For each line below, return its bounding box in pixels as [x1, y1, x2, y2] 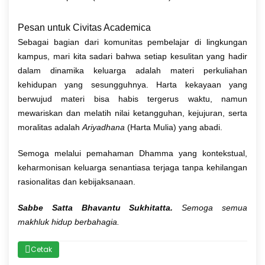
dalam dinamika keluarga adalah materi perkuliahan [18, 65, 247, 75]
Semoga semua [182, 202, 248, 212]
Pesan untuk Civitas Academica [18, 22, 151, 33]
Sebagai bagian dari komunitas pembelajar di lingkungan [18, 37, 247, 47]
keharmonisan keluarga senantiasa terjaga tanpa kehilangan [18, 162, 247, 172]
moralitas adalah [18, 122, 82, 132]
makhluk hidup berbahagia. [18, 216, 119, 227]
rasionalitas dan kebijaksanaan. [18, 176, 135, 186]
